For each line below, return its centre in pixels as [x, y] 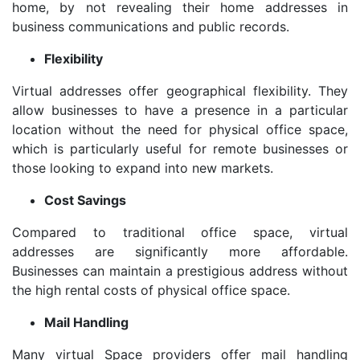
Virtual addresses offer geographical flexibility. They [180, 91]
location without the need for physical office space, [180, 130]
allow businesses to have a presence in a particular [180, 110]
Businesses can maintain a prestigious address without [180, 271]
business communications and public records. [151, 27]
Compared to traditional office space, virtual [180, 233]
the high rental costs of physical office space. [151, 290]
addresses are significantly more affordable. [180, 252]
